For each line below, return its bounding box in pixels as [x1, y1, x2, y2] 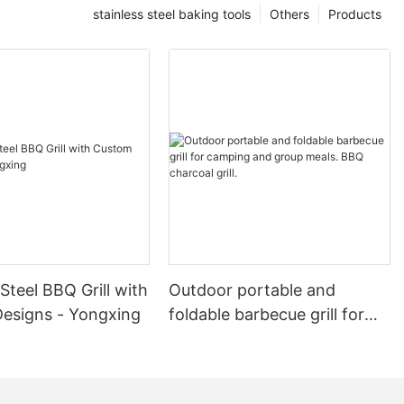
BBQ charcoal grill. [169, 353, 310, 372]
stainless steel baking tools [93, 6, 251, 23]
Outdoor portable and [169, 280, 336, 299]
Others [270, 6, 309, 23]
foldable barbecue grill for [169, 304, 365, 324]
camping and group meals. [169, 328, 372, 348]
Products [328, 6, 381, 23]
